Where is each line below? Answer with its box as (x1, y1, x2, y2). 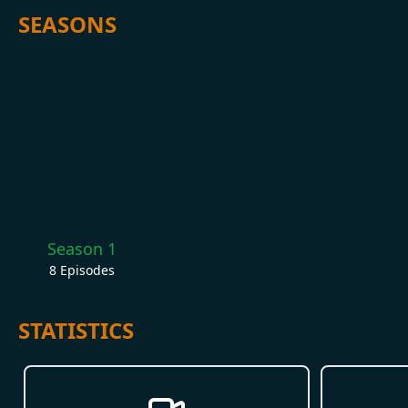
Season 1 (47, 237, 117, 260)
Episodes (56, 260, 115, 279)
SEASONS (18, 8, 117, 39)
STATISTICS (18, 314, 134, 345)
